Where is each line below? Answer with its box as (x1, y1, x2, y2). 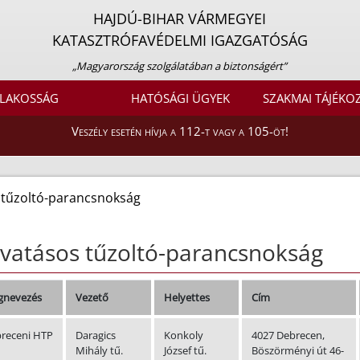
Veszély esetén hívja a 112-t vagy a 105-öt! (72, 123, 288, 140)
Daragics (75, 328, 116, 343)
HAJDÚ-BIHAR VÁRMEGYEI (93, 9, 267, 28)
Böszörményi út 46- (251, 343, 344, 358)
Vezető (75, 290, 108, 305)
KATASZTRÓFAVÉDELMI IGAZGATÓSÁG (51, 31, 308, 50)
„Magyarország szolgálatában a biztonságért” (72, 59, 288, 73)
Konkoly (163, 328, 203, 343)
